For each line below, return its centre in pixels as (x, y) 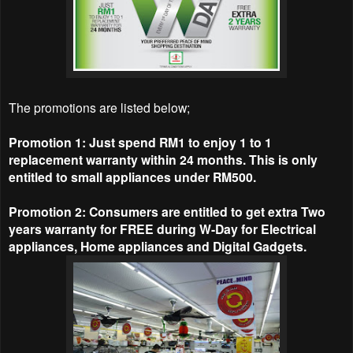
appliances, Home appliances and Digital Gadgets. (158, 246)
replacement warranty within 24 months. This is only (163, 159)
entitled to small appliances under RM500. (132, 176)
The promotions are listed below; (99, 107)
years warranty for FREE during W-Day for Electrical (162, 229)
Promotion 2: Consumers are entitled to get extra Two (167, 211)
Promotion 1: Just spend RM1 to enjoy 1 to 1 (140, 142)
